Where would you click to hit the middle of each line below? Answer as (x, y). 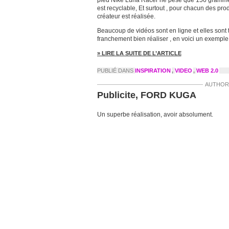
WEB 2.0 (207, 71)
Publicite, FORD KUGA (146, 95)
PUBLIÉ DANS (116, 71)
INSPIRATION (153, 71)
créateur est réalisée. (126, 16)
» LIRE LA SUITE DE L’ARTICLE (139, 53)
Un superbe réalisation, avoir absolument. (155, 114)
